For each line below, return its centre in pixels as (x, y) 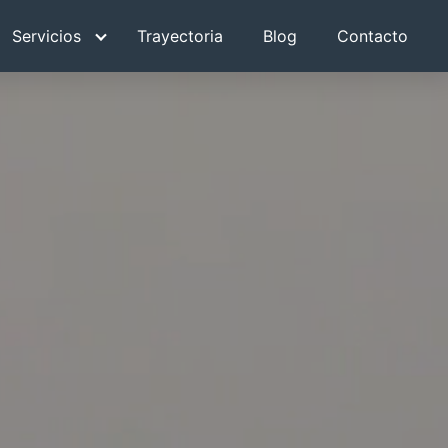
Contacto (372, 36)
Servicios (46, 36)
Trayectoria (180, 36)
